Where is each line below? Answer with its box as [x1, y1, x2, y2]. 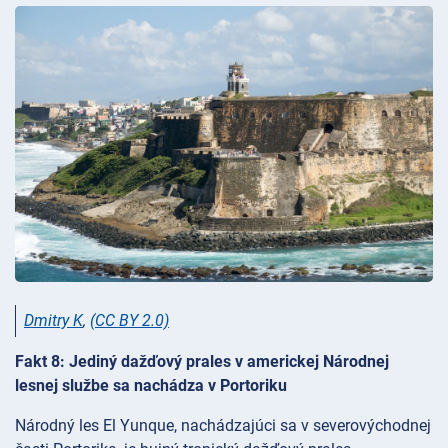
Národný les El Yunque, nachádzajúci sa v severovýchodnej [15, 416, 431, 436]
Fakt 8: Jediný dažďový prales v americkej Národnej [15, 352, 389, 372]
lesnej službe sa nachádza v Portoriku [15, 376, 287, 396]
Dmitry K [24, 311, 83, 331]
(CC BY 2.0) [90, 311, 169, 331]
